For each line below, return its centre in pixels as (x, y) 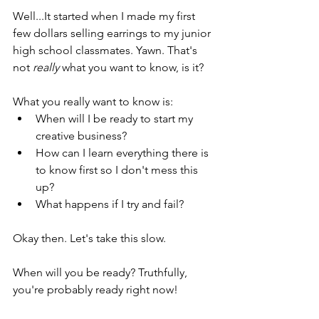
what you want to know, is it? (133, 67)
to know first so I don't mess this (118, 169)
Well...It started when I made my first (105, 16)
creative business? (84, 135)
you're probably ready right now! (97, 289)
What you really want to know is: (94, 101)
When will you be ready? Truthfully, (101, 272)
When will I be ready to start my (116, 118)
